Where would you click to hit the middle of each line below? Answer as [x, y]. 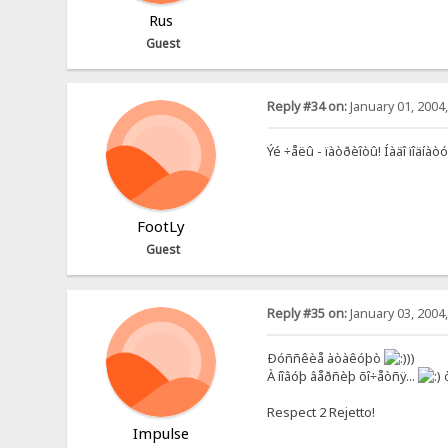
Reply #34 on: [306, 107]
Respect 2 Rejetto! [320, 411]
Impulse [160, 432]
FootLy [160, 226]
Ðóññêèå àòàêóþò [325, 357]
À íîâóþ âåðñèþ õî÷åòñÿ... [342, 375]
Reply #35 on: [306, 313]
